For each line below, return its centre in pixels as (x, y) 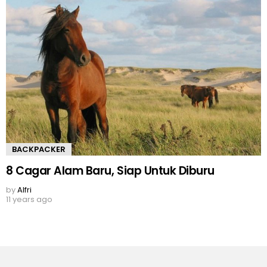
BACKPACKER (39, 150)
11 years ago (29, 199)
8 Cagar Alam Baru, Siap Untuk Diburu (110, 170)
